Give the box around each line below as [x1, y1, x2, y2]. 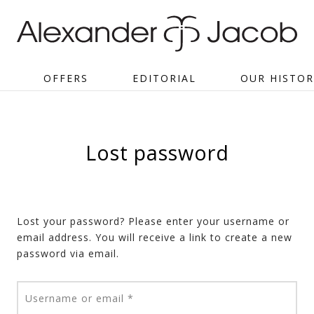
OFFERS [43, 71, 88, 85]
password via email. [17, 246, 119, 260]
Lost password [85, 138, 229, 166]
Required [133, 290, 179, 304]
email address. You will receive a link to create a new [17, 230, 292, 244]
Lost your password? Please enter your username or [17, 214, 289, 228]
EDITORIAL [132, 71, 196, 85]
